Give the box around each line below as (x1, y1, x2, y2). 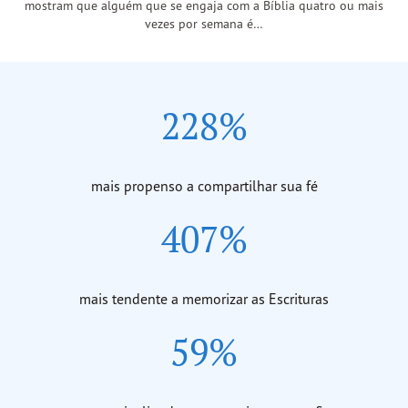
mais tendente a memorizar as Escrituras (79, 289, 329, 308)
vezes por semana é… (145, 15, 263, 31)
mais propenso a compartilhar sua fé (90, 176, 318, 195)
